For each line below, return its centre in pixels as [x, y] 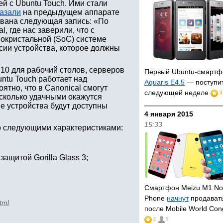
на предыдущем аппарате [70, 12]
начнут [178, 198]
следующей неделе [178, 93]
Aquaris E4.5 [165, 82]
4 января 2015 [169, 114]
